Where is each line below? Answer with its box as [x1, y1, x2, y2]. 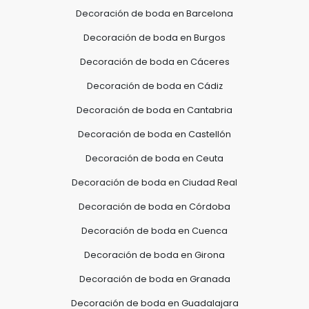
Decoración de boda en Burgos [83, 31, 226, 43]
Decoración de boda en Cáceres [79, 55, 230, 68]
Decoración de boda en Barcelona [76, 7, 233, 19]
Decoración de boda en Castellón [78, 128, 231, 140]
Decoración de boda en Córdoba [79, 200, 230, 212]
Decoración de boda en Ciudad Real [72, 176, 237, 188]
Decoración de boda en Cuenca [81, 224, 228, 237]
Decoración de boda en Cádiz [86, 79, 223, 92]
